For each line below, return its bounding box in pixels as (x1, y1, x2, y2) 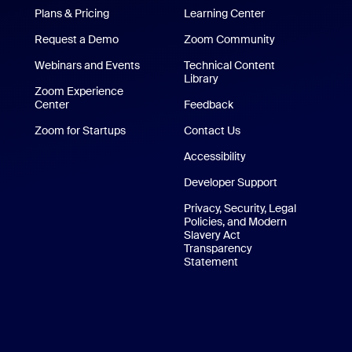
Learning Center (184, 6, 266, 20)
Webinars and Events (34, 58, 140, 72)
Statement (184, 255, 239, 269)
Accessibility (184, 149, 247, 163)
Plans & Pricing (34, 6, 109, 20)
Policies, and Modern (184, 214, 288, 229)
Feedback (184, 97, 234, 112)
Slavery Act (184, 228, 241, 242)
